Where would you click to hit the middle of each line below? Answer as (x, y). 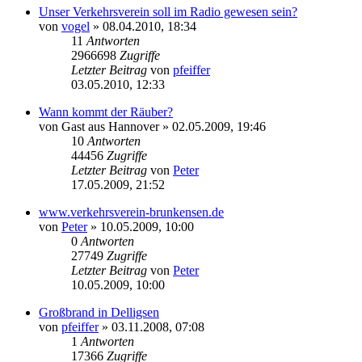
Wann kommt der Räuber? (106, 112)
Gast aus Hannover (110, 126)
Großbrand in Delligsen (99, 312)
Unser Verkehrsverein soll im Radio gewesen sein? (168, 11)
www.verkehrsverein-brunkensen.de (131, 212)
